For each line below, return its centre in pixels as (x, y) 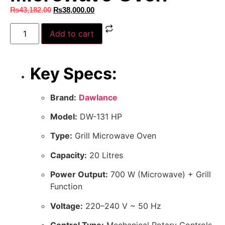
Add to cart (72, 33)
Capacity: (69, 155)
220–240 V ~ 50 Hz (122, 206)
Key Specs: (74, 73)
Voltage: (67, 206)
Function (66, 187)
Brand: (63, 97)
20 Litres (105, 155)
